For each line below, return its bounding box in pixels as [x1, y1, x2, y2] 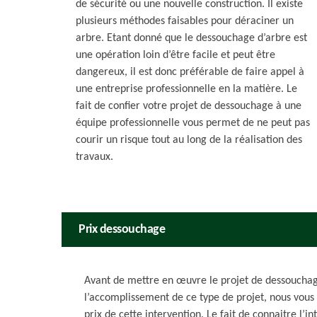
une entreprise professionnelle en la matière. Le [76, 83, 297, 95]
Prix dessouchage [79, 223, 165, 236]
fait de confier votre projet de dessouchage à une [76, 100, 301, 112]
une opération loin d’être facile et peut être [76, 50, 275, 61]
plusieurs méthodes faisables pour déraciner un [76, 16, 294, 27]
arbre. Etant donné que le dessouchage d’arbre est [76, 33, 307, 44]
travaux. [76, 151, 113, 163]
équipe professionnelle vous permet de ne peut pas [76, 117, 310, 129]
